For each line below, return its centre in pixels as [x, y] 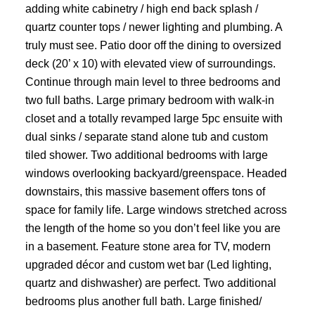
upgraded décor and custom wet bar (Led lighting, [148, 265]
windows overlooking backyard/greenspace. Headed [156, 173]
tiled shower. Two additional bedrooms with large [146, 155]
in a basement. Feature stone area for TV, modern [148, 246]
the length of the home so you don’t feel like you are [153, 228]
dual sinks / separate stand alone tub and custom [146, 137]
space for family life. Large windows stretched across [156, 210]
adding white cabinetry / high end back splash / [141, 9]
